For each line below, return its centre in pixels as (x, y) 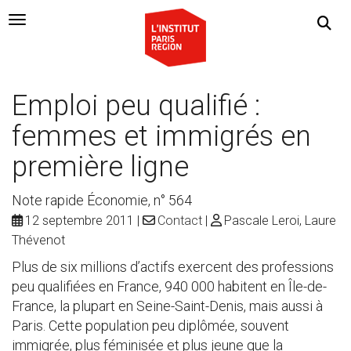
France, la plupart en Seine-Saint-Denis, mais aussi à (167, 306)
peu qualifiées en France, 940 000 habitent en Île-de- (169, 286)
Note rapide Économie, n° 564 (102, 200)
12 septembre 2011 (80, 221)
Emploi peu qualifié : (136, 106)
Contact (180, 221)
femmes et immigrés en (161, 136)
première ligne (100, 167)
